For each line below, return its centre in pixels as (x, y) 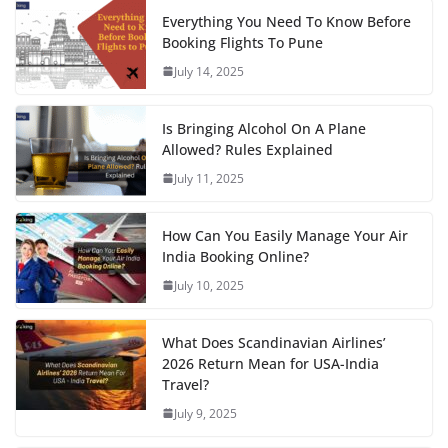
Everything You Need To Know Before (286, 21)
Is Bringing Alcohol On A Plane (264, 128)
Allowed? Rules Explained (247, 149)
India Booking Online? (235, 256)
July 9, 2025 (205, 413)
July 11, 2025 (209, 178)
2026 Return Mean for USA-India (270, 363)
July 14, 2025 (209, 71)
